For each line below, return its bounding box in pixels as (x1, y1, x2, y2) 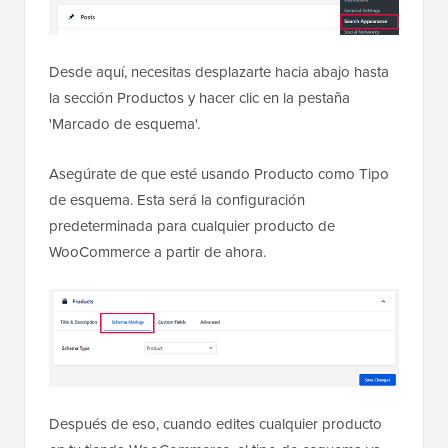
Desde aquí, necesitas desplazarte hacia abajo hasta (49, 61, 389, 83)
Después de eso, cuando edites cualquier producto (49, 413, 382, 435)
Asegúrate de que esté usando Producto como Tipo (49, 163, 389, 185)
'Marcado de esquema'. (49, 113, 200, 135)
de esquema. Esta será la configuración (49, 189, 305, 211)
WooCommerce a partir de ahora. (49, 241, 266, 263)
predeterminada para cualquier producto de (49, 215, 335, 237)
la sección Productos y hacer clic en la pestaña (49, 87, 350, 109)
